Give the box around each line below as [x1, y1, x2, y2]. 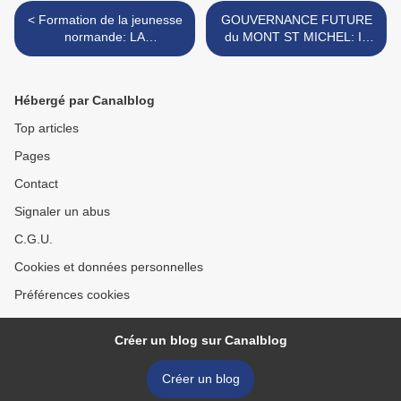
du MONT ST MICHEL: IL [224, 30, 369, 45]
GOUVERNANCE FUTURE [220, 13, 372, 28]
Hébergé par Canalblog [14, 93, 155, 108]
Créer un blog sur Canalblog [114, 333, 287, 348]
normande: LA [64, 30, 145, 45]
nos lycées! [73, 81, 137, 96]
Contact [14, 176, 58, 192]
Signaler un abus [14, 204, 110, 219]
